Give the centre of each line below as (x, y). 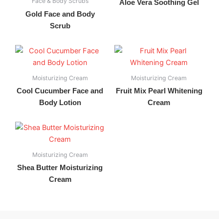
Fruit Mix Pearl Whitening (159, 91)
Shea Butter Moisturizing (60, 167)
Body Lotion (60, 102)
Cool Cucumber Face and (60, 91)
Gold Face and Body (60, 14)
